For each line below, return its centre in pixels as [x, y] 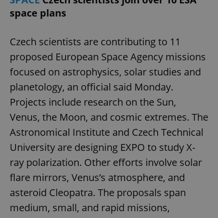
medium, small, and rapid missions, [90, 207]
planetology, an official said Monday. [91, 87]
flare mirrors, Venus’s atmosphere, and [97, 177]
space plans [38, 13]
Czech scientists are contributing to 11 [95, 41]
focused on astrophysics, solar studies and [105, 72]
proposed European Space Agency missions [108, 56]
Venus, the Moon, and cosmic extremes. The [109, 117]
